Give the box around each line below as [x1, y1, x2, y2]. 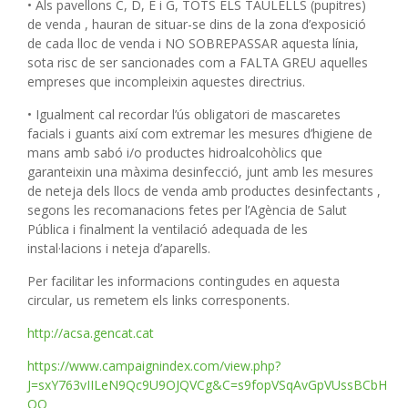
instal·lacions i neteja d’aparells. [27, 239, 210, 257]
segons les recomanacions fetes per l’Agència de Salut [27, 200, 347, 219]
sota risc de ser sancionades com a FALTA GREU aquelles [27, 53, 368, 71]
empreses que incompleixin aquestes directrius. [27, 72, 305, 90]
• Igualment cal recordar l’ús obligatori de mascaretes [27, 105, 341, 123]
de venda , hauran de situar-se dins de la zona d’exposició [27, 15, 366, 33]
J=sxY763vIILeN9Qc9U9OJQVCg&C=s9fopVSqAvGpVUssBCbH [27, 375, 387, 393]
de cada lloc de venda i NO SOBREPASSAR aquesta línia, [27, 34, 359, 52]
